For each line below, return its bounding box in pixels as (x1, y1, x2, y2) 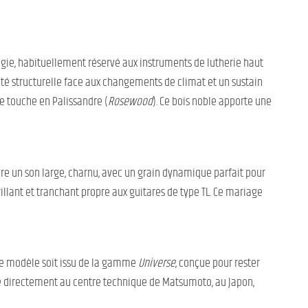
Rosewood (108, 92, 153, 112)
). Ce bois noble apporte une (153, 92, 272, 112)
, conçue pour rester (175, 254, 260, 274)
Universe (138, 254, 175, 274)
